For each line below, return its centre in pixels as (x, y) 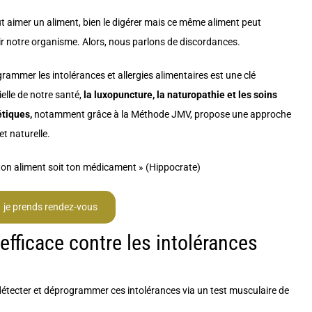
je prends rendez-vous (51, 206)
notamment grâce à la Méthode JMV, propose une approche (162, 114)
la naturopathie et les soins (217, 94)
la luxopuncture (118, 94)
